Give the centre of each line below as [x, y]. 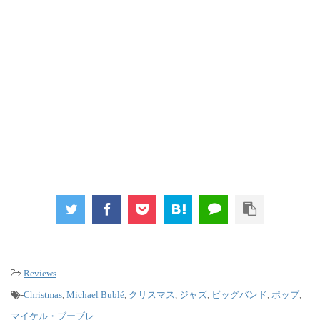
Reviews [40, 273]
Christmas [43, 294]
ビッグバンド [239, 294]
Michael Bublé [95, 294]
